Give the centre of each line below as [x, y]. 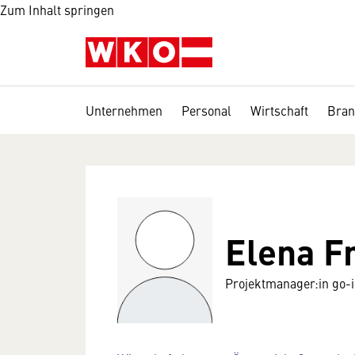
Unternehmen [124, 110]
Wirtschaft [279, 110]
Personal [206, 110]
